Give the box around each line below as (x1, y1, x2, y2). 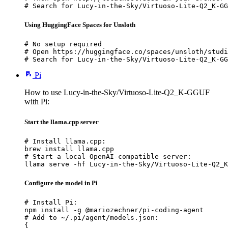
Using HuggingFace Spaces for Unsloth (24, 21, 135, 29)
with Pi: (24, 97, 49, 106)
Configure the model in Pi (24, 179, 98, 187)
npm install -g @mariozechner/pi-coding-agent (24, 206, 204, 214)
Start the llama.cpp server (24, 118, 99, 126)
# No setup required (24, 40, 102, 48)
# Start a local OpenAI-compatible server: (24, 152, 191, 160)
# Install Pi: (24, 198, 77, 207)
